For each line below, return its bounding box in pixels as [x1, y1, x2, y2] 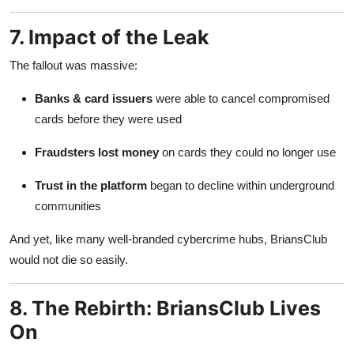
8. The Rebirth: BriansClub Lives [9, 296, 321, 320]
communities [35, 198, 101, 213]
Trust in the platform [35, 178, 147, 192]
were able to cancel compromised [153, 91, 330, 105]
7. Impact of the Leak [9, 24, 209, 49]
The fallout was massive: [9, 58, 137, 72]
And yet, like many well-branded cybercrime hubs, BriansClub [9, 232, 327, 246]
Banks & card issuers [35, 91, 153, 105]
